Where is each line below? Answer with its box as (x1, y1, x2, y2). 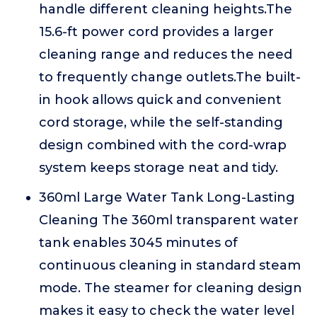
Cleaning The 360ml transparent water (39, 212, 299, 228)
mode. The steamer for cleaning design (39, 280, 302, 296)
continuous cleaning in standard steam (39, 258, 301, 273)
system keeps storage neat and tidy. (39, 160, 278, 175)
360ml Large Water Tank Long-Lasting (39, 190, 295, 205)
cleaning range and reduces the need (39, 47, 292, 62)
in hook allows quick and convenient (39, 92, 282, 108)
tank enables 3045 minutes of (39, 235, 238, 250)
